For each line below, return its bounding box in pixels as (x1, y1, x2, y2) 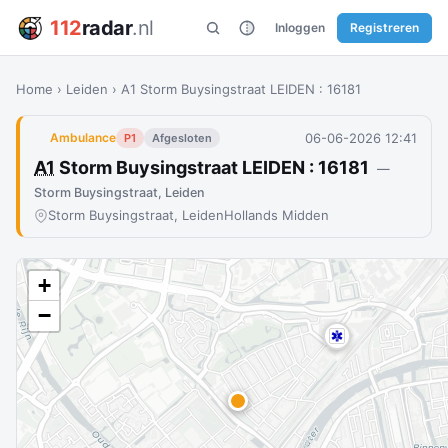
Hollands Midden (224, 207, 329, 223)
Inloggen (275, 19, 325, 35)
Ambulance (50, 130, 116, 145)
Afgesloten (152, 131, 212, 145)
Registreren (350, 19, 419, 35)
